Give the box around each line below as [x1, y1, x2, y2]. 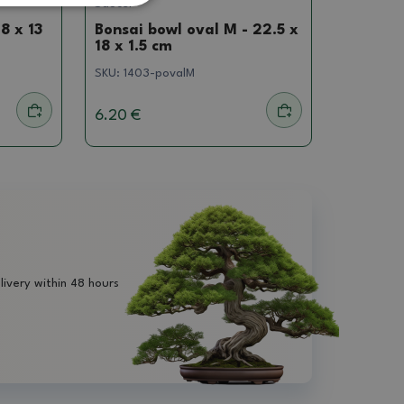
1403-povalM [124, 68, 196, 80]
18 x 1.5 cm [95, 39, 173, 55]
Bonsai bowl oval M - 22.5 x [95, 23, 299, 39]
